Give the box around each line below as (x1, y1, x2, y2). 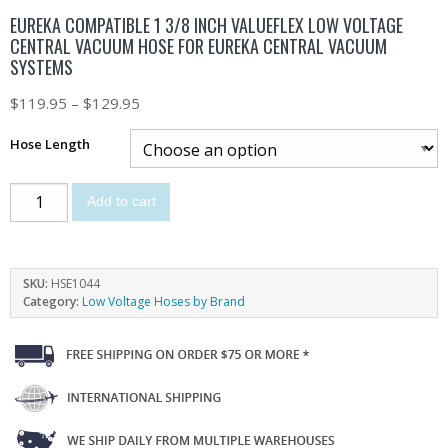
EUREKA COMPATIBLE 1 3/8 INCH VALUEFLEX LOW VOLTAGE (10, 11, 403, 38)
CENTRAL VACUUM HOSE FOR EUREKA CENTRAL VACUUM (10, 32, 387, 59)
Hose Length (10, 134, 90, 153)
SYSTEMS (10, 53, 73, 80)
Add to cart (86, 194, 156, 210)
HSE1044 (51, 274, 100, 292)
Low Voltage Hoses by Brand (82, 292, 245, 310)
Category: (23, 292, 82, 310)
